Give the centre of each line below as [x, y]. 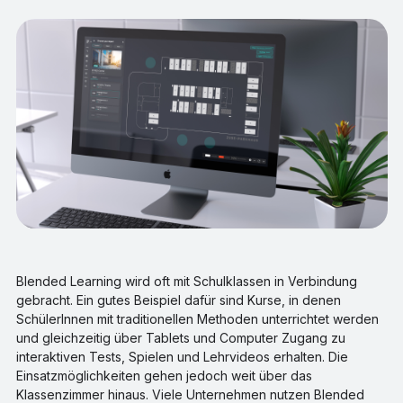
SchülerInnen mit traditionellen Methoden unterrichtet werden [197, 319]
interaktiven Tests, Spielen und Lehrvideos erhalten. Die [182, 357]
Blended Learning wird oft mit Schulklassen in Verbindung [186, 282]
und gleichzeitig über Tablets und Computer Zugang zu [180, 338]
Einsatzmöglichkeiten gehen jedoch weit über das [164, 376]
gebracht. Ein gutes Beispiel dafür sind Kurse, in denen [178, 300]
